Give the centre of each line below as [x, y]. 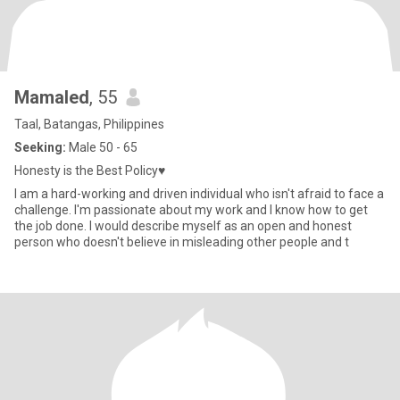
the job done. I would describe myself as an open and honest [183, 226]
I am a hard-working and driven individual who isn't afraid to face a [199, 194]
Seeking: [40, 147]
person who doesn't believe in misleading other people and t [182, 242]
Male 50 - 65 [102, 147]
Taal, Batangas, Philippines [89, 124]
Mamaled [52, 97]
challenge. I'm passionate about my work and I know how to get [191, 210]
